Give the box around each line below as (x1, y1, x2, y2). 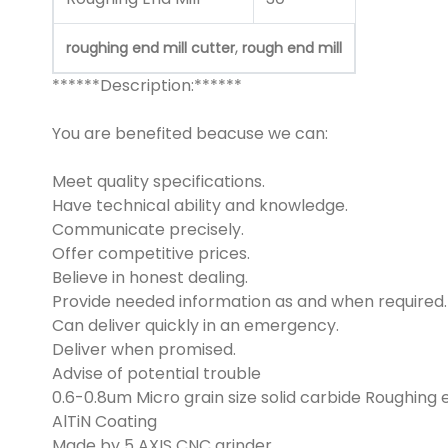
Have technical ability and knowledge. (52, 194, 348, 218)
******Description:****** (52, 74, 242, 98)
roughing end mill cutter (66, 38, 235, 59)
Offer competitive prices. (52, 242, 250, 266)
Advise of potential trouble (52, 362, 261, 386)
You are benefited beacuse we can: (52, 122, 328, 146)
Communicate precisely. (52, 218, 244, 242)
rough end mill (242, 38, 342, 59)
